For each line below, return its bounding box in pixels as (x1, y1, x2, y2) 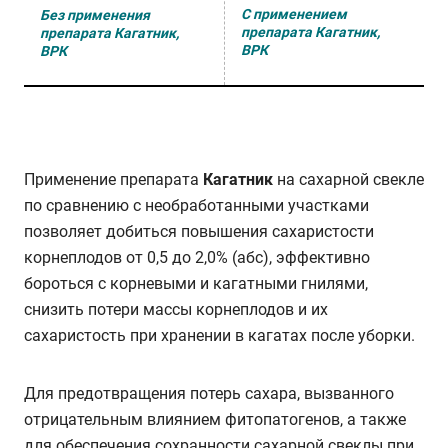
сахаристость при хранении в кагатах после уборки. (24, 326, 415, 345)
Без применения (40, 7, 150, 23)
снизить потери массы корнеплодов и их (24, 300, 328, 319)
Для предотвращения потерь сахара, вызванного (24, 384, 394, 403)
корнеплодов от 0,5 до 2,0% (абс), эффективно (24, 248, 370, 267)
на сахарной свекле (273, 170, 424, 189)
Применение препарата (24, 170, 203, 189)
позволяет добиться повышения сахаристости (24, 222, 374, 241)
